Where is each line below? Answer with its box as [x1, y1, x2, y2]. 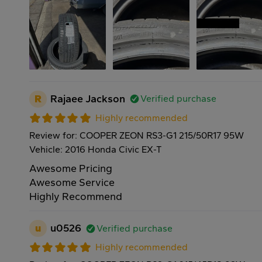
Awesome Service [29, 176, 115, 189]
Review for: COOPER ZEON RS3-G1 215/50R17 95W [29, 130, 244, 142]
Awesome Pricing [29, 162, 112, 175]
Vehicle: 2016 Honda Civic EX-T [29, 144, 162, 156]
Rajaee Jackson [50, 92, 125, 105]
